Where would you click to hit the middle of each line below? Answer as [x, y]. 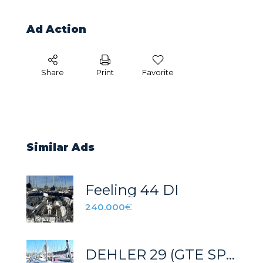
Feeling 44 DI [132, 190]
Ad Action [56, 29]
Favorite [158, 72]
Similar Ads [60, 147]
